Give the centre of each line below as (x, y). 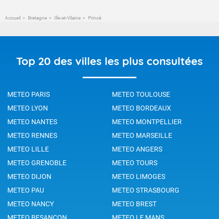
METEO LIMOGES (139, 176)
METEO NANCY (31, 204)
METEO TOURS (135, 163)
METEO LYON (28, 108)
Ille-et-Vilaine (67, 18)
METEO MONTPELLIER (147, 121)
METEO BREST (134, 204)
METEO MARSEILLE (142, 135)
